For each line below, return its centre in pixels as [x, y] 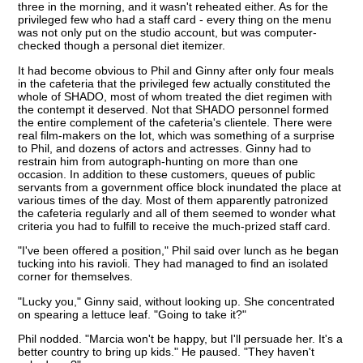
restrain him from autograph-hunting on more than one [158, 161]
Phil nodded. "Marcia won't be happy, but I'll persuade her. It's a [181, 338]
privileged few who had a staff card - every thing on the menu [175, 20]
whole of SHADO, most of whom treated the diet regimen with [175, 96]
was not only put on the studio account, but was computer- [168, 33]
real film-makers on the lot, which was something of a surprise [177, 135]
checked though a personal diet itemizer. [122, 46]
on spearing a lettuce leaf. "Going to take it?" [132, 314]
